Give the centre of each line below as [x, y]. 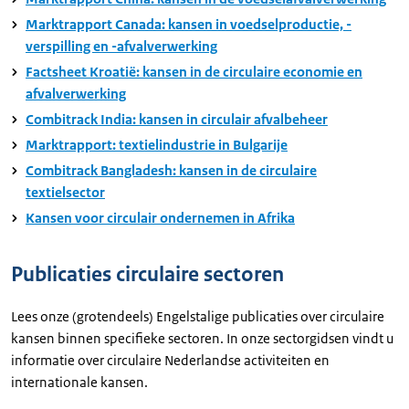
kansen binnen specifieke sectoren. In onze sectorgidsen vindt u [202, 338]
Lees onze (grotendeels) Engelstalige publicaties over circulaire [198, 316]
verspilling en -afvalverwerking [121, 46]
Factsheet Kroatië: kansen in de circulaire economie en [194, 72]
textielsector [65, 192]
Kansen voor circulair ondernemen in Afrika [160, 218]
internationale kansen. [79, 382]
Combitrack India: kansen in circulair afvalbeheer [177, 119]
